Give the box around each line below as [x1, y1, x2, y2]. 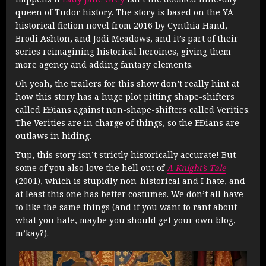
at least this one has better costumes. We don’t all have [15, 188, 243, 200]
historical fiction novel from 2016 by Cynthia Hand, [15, 20, 227, 31]
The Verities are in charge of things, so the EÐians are [15, 117, 239, 129]
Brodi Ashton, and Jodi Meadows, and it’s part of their [15, 33, 238, 45]
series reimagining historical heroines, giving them [15, 46, 231, 58]
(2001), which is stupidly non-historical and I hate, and [15, 175, 245, 187]
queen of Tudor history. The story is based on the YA [15, 7, 233, 18]
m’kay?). [15, 227, 49, 239]
